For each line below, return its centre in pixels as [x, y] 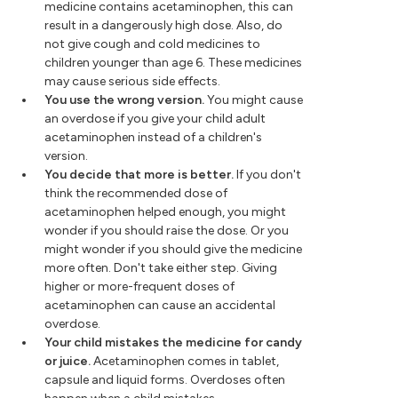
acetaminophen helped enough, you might [165, 212]
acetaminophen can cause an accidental [160, 306]
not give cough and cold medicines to [152, 44]
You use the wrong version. [124, 100]
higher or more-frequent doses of [139, 287]
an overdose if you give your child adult [155, 119]
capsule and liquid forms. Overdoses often [165, 380]
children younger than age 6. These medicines [173, 63]
